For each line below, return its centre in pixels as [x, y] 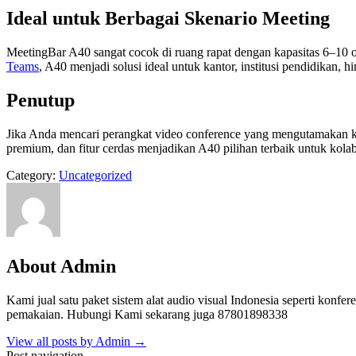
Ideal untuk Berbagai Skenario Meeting [168, 19]
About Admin [61, 266]
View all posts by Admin [70, 341]
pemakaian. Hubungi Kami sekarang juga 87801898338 [147, 314]
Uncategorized [95, 176]
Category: [33, 176]
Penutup [41, 101]
